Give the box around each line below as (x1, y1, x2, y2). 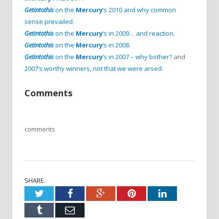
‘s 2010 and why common (103, 5, 176, 15)
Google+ (105, 188, 139, 198)
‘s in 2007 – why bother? (103, 52, 172, 62)
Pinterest (135, 188, 171, 198)
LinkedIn (166, 188, 202, 198)
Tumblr (41, 204, 71, 215)
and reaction (136, 29, 174, 38)
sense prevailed (24, 17, 73, 26)
